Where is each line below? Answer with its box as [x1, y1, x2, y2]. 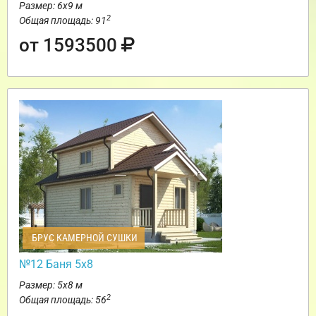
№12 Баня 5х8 [19, 257, 93, 272]
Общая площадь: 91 [19, 15, 107, 27]
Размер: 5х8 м [19, 279, 83, 291]
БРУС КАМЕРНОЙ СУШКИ [30, 232, 138, 244]
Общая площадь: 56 [19, 294, 107, 306]
